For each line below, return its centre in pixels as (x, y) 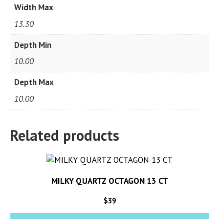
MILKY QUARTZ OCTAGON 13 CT (109, 181)
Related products (65, 135)
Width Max (33, 8)
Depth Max (34, 82)
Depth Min (33, 45)
